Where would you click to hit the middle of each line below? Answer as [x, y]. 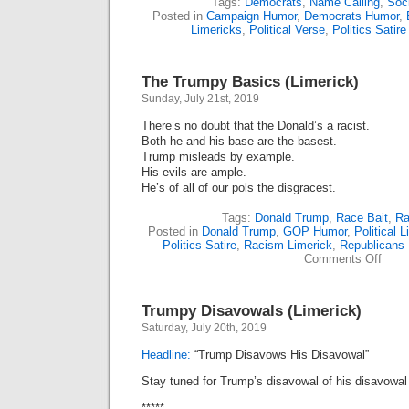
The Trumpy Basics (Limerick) [250, 82]
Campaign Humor [251, 16]
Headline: [166, 355]
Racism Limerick [288, 245]
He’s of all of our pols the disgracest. [239, 188]
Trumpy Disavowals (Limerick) [252, 311]
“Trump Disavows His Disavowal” [280, 355]
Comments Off [342, 259]
